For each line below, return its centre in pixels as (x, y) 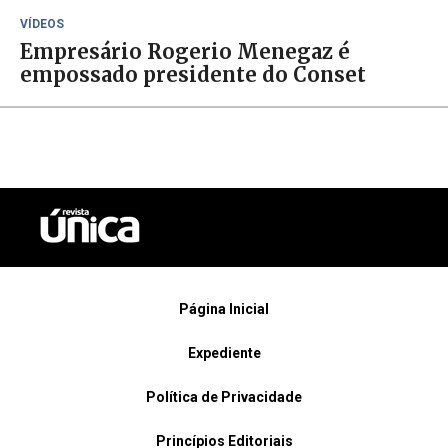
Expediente (224, 353)
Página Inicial (224, 309)
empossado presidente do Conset (193, 74)
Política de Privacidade (224, 397)
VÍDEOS (42, 24)
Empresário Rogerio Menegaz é (185, 51)
